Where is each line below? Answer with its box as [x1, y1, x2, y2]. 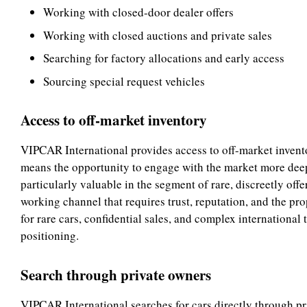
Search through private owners [21, 264, 211, 285]
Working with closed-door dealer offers [42, 4, 234, 20]
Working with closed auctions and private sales [42, 27, 272, 43]
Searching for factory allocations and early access [42, 50, 284, 66]
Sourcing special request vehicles [42, 73, 205, 89]
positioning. [21, 228, 79, 243]
